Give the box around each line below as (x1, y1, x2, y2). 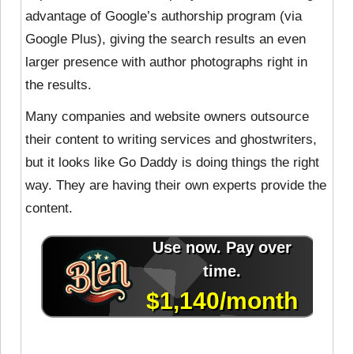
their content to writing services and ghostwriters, (25, 131, 317, 147)
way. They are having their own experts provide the (25, 177, 326, 193)
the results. (25, 77, 92, 92)
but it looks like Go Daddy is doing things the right (25, 154, 319, 170)
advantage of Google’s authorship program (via (25, 8, 302, 24)
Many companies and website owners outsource (25, 108, 309, 124)
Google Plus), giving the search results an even (25, 31, 306, 47)
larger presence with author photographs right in (25, 54, 307, 70)
